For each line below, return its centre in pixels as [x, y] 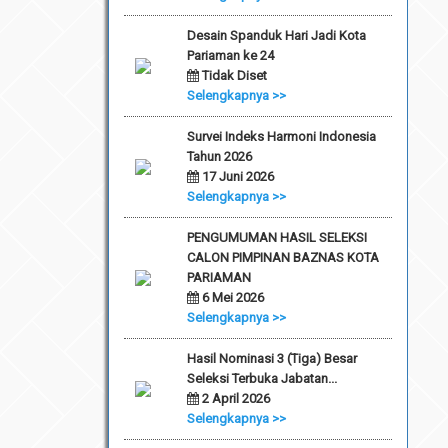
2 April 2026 [234, 398]
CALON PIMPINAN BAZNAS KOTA [282, 257]
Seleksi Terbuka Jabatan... [261, 378]
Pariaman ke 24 [230, 55]
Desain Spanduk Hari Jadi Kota [276, 35]
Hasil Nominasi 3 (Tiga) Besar [271, 358]
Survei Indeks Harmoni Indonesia [281, 136]
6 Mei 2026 [231, 297]
